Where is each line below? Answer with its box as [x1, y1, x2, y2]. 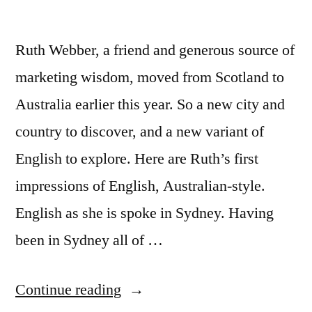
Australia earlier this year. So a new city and [15, 95, 285, 114]
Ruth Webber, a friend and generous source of [15, 40, 295, 60]
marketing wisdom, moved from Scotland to [15, 68, 284, 87]
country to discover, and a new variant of [15, 122, 264, 141]
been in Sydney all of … [15, 231, 163, 250]
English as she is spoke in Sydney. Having [15, 203, 274, 223]
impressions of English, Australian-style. [15, 176, 265, 196]
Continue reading [15, 280, 121, 299]
